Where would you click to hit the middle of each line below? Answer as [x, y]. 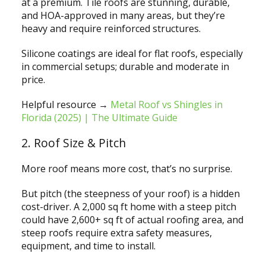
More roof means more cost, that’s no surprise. [128, 169]
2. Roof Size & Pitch [73, 143]
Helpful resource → [66, 105]
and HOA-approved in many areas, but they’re [123, 16]
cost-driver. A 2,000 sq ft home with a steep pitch [129, 207]
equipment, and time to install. [88, 246]
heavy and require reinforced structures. [112, 29]
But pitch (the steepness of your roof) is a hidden [130, 194]
